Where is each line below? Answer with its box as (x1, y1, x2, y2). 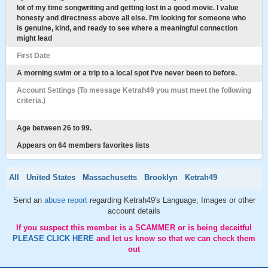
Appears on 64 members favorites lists (17, 141, 150, 150)
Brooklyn (144, 173, 178, 182)
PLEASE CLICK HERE (13, 234, 96, 243)
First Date (17, 51, 50, 60)
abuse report (44, 196, 90, 205)
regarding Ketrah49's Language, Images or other (89, 196, 255, 205)
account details (108, 206, 160, 215)
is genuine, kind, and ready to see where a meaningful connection (17, 24, 237, 32)
